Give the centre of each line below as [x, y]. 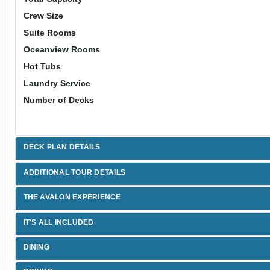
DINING [36, 247]
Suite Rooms [49, 33]
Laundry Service [57, 83]
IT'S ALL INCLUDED [58, 222]
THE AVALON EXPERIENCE [72, 197]
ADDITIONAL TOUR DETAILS [74, 172]
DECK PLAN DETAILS [62, 147]
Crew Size [43, 16]
